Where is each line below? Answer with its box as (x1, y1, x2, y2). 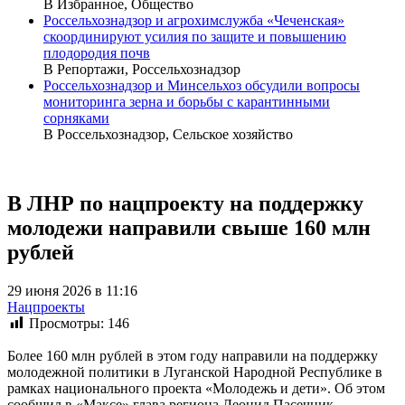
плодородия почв (43, 44, 150, 61)
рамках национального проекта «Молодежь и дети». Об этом (7, 381, 385, 397)
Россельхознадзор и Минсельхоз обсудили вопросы (43, 77, 360, 93)
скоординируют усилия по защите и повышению (43, 28, 346, 44)
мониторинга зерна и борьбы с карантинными (43, 93, 330, 109)
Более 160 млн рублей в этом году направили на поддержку (7, 348, 378, 364)
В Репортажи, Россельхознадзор (43, 61, 240, 77)
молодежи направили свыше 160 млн (7, 215, 371, 240)
